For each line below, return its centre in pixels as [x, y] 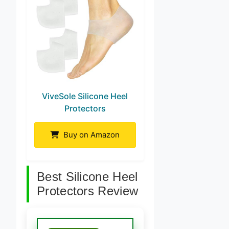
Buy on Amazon [91, 134]
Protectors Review [88, 191]
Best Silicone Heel [87, 176]
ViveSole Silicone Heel [85, 96]
